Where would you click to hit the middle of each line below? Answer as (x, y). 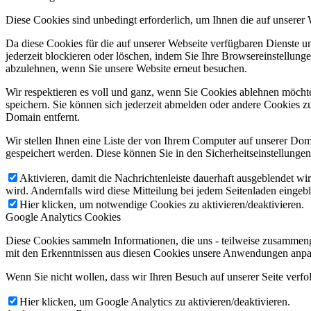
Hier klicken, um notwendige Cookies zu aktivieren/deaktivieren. (162, 204)
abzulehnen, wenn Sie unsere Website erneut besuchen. (126, 68)
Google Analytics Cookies (63, 217)
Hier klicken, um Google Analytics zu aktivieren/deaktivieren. (155, 302)
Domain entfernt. (43, 117)
